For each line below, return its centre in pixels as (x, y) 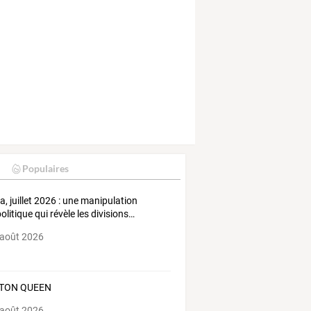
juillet (20, 201)
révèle (62, 214)
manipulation (108, 201)
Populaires (45, 169)
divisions (109, 214)
